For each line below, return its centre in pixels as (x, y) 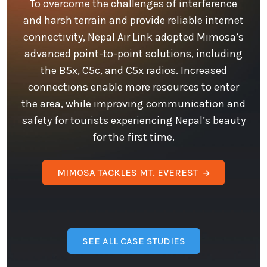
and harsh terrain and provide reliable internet (133, 21)
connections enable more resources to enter (133, 87)
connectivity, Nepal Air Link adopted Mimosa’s (133, 37)
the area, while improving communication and (133, 104)
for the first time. (133, 137)
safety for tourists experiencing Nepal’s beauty (133, 121)
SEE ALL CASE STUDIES (133, 241)
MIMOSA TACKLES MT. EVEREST (128, 173)
